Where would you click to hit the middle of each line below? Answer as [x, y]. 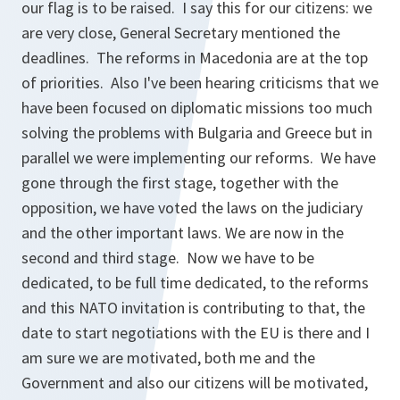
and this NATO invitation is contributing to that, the [193, 308]
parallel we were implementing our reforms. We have [199, 158]
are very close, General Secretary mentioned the [181, 33]
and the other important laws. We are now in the [183, 233]
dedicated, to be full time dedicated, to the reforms [195, 283]
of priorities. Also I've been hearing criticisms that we [200, 83]
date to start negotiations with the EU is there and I [196, 333]
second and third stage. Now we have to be [168, 258]
